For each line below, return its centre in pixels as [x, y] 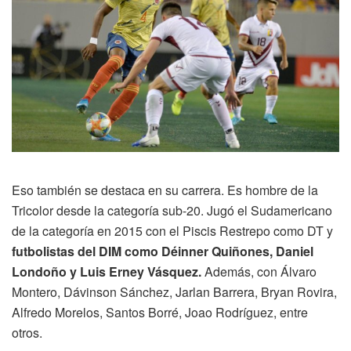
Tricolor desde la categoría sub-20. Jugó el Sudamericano [172, 211]
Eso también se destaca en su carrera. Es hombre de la [165, 190]
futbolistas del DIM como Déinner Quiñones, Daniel [163, 251]
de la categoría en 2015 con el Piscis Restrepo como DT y [172, 231]
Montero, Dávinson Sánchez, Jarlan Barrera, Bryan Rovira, [174, 292]
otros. [27, 333]
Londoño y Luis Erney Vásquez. [107, 272]
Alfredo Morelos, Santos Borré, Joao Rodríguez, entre [160, 313]
